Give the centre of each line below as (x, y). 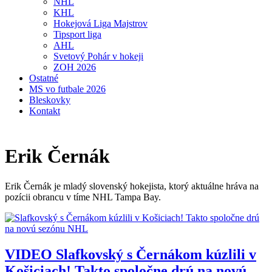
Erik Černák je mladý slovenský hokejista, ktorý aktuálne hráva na (132, 186)
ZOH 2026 (75, 67)
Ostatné (44, 78)
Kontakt (45, 111)
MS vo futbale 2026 (67, 89)
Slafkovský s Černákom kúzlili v (154, 254)
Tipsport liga (77, 34)
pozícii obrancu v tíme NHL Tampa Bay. (83, 197)
